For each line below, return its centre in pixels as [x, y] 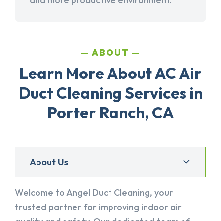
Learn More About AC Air [110, 73]
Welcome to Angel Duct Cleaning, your [94, 193]
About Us [49, 162]
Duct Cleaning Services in [110, 93]
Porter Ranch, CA [110, 113]
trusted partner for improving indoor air [98, 207]
